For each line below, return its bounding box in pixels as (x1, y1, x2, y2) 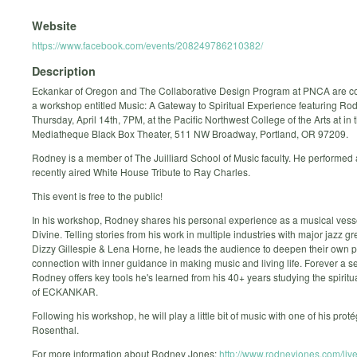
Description (32, 63, 96, 80)
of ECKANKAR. (32, 284, 98, 299)
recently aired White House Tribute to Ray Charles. (32, 165, 250, 179)
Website (32, 17, 76, 33)
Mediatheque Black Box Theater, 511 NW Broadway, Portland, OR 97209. (32, 127, 348, 141)
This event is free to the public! (32, 189, 163, 203)
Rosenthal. (32, 323, 79, 337)
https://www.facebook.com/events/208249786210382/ (32, 37, 263, 52)
